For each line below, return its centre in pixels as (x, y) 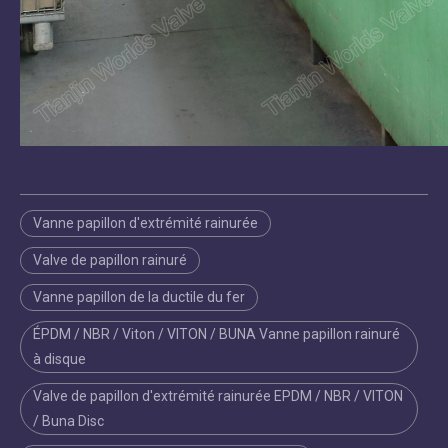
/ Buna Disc (68, 421)
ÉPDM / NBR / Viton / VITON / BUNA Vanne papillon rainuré (216, 334)
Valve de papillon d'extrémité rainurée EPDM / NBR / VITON (218, 396)
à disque (59, 359)
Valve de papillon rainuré (110, 260)
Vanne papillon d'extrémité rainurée (145, 223)
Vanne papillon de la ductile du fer (139, 297)
